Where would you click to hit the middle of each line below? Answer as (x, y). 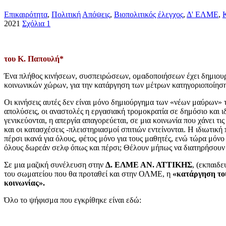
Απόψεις (96, 14)
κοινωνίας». (24, 183)
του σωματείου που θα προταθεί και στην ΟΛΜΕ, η (88, 174)
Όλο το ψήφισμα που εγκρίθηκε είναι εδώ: (73, 200)
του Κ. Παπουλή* (34, 59)
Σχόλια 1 (36, 23)
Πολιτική (66, 14)
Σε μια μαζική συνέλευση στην (55, 164)
